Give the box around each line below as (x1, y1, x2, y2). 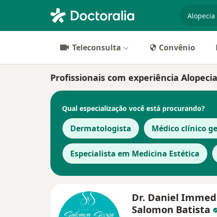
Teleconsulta (72, 42, 121, 53)
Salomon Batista (132, 203, 213, 216)
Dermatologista (70, 123, 131, 134)
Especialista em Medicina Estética (70, 148, 200, 159)
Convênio (159, 42, 195, 53)
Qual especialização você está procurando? (62, 103, 205, 113)
